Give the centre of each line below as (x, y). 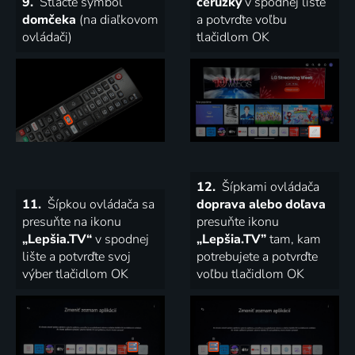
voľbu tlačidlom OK (250, 275)
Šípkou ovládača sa (99, 205)
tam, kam (294, 240)
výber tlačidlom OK (75, 275)
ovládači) (47, 37)
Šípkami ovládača (269, 187)
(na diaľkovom (117, 19)
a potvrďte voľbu (242, 19)
